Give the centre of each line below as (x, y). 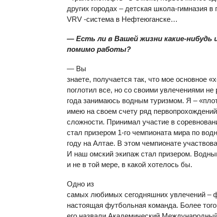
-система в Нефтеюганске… (130, 19)
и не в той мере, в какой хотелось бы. (130, 164)
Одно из (80, 184)
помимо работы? (99, 49)
